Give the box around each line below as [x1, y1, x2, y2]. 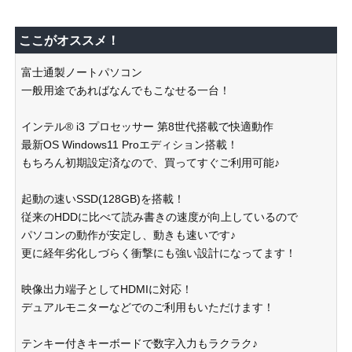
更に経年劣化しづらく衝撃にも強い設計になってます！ [21, 247, 296, 259]
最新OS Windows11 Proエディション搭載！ [21, 138, 238, 151]
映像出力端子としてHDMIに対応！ [21, 283, 192, 295]
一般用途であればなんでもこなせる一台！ [21, 84, 230, 97]
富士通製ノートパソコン [21, 66, 142, 79]
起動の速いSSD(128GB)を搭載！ [21, 192, 185, 205]
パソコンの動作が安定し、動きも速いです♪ [21, 229, 236, 241]
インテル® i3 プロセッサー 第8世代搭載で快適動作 [21, 120, 273, 133]
